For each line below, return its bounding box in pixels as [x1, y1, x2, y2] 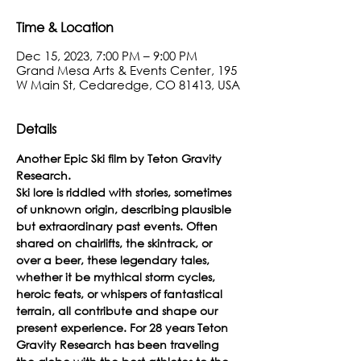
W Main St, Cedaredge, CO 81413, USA [16, 76, 240, 93]
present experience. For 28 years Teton [16, 319, 231, 335]
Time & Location [16, 18, 114, 35]
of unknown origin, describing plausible [16, 201, 234, 217]
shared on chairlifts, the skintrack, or [16, 234, 215, 251]
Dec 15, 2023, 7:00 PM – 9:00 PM [16, 47, 197, 64]
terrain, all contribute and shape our [16, 302, 221, 318]
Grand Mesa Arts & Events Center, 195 [16, 61, 237, 78]
